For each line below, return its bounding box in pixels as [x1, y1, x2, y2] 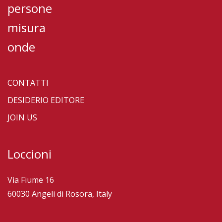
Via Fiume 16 [7, 174, 54, 185]
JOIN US [7, 112, 37, 123]
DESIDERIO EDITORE [7, 95, 84, 106]
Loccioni [7, 146, 52, 162]
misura [7, 19, 46, 36]
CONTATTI [7, 77, 49, 88]
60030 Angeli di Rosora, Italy [7, 188, 112, 199]
